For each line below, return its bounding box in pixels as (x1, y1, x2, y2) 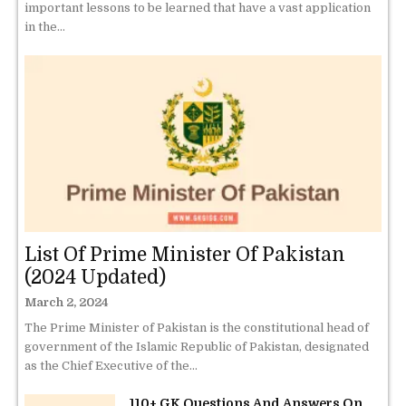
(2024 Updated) (24, 266, 166, 288)
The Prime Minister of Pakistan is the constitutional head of (24, 320, 369, 334)
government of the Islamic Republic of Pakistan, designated (24, 339, 369, 353)
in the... (24, 20, 65, 34)
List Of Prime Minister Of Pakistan (24, 243, 345, 266)
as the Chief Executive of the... (24, 358, 198, 372)
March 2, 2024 (24, 295, 109, 309)
